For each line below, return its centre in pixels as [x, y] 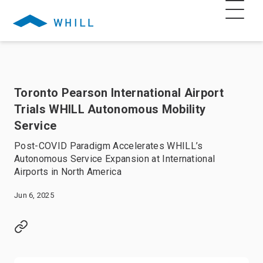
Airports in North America [68, 172]
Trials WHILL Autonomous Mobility [110, 109]
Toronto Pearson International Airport [119, 93]
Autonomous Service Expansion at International [115, 159]
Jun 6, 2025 [34, 195]
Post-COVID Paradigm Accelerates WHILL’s [109, 146]
